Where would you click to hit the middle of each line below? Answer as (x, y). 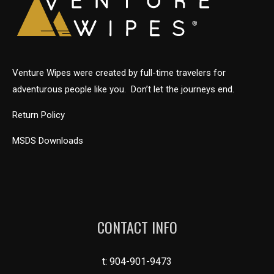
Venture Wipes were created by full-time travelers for (119, 72)
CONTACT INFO (137, 227)
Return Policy (39, 115)
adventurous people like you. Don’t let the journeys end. (123, 89)
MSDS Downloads (48, 140)
